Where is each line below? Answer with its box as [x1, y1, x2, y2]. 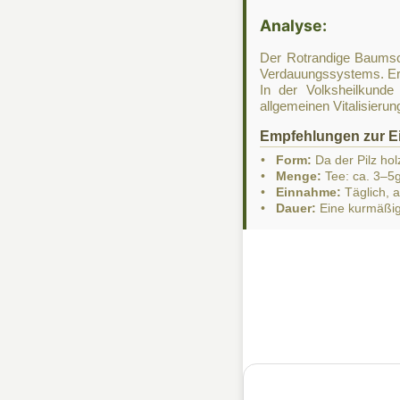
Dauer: [276, 201, 316, 216]
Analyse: [260, 15, 327, 35]
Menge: [276, 169, 321, 184]
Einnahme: [276, 185, 341, 200]
